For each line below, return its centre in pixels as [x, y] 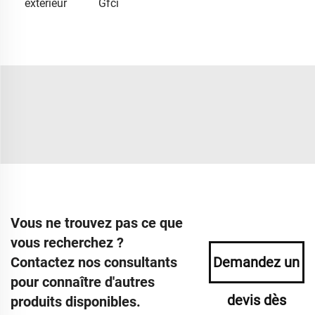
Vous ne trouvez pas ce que [97, 223]
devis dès [256, 300]
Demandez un [257, 262]
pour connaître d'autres [83, 282]
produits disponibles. [76, 301]
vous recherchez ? [67, 242]
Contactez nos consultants [94, 262]
